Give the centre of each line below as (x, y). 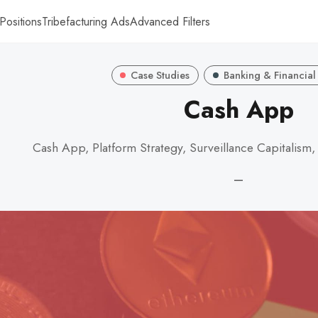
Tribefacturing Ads (86, 21)
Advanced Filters (170, 21)
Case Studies (160, 75)
